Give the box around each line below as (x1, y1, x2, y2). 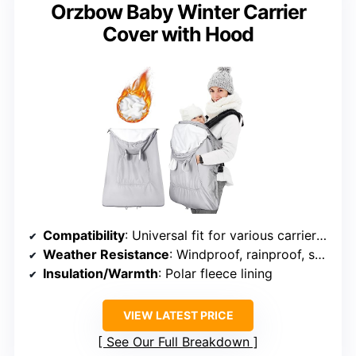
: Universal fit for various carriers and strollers (125, 227, 316, 244)
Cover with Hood (103, 22, 253, 47)
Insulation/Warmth (43, 265, 158, 282)
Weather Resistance (43, 246, 169, 263)
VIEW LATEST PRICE (122, 308, 234, 323)
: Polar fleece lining (158, 265, 273, 282)
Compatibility (43, 227, 125, 244)
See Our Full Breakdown (106, 334, 250, 350)
